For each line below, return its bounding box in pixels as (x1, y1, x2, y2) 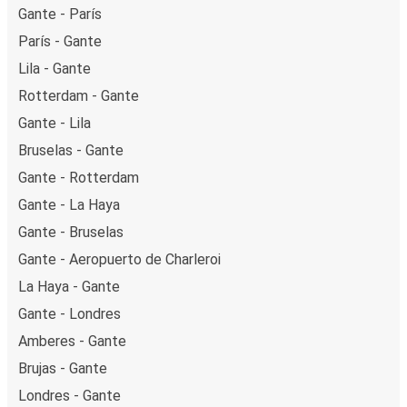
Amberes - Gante (18, 332, 126, 350)
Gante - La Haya (18, 195, 120, 213)
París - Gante (18, 32, 102, 50)
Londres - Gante (18, 386, 121, 404)
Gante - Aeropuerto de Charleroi (18, 250, 221, 268)
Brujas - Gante (18, 359, 107, 377)
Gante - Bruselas (18, 223, 124, 241)
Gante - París (18, 5, 102, 23)
